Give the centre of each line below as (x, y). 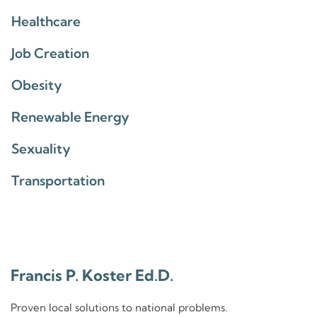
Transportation (58, 180)
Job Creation (50, 53)
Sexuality (41, 148)
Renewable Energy (70, 116)
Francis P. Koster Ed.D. (92, 275)
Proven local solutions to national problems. (119, 307)
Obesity (37, 85)
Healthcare (46, 21)
